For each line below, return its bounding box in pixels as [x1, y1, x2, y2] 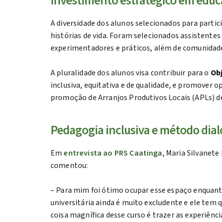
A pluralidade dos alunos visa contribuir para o [51, 67, 211, 78]
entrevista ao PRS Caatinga [63, 148, 163, 159]
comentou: [51, 160, 88, 171]
